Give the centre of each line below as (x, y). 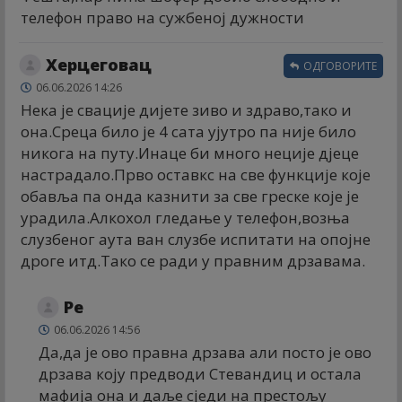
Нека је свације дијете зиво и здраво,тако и (186, 109)
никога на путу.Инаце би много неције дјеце (190, 153)
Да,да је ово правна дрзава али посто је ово (205, 352)
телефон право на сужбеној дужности (162, 17)
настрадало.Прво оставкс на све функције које (196, 174)
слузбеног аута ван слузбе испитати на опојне (196, 239)
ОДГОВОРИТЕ (339, 66)
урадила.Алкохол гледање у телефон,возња (185, 217)
